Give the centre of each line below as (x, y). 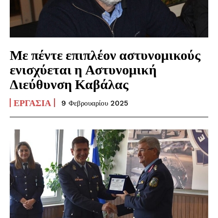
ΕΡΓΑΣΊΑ (32, 103)
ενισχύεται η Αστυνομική (83, 69)
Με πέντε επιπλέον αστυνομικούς (105, 55)
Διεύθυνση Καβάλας (69, 84)
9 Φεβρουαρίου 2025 (95, 103)
